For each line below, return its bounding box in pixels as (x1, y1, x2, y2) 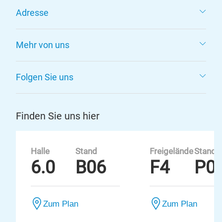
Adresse (16, 7, 49, 18)
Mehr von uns (16, 40, 69, 50)
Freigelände (150, 147, 193, 156)
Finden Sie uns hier (16, 110, 100, 122)
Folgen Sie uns (16, 72, 73, 82)
